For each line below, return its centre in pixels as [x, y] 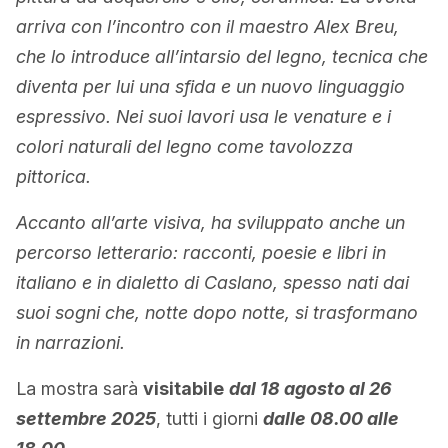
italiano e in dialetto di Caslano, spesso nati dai [212, 283]
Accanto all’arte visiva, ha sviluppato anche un [210, 223]
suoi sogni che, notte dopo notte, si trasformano [217, 313]
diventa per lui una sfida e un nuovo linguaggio [210, 87]
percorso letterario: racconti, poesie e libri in [201, 253]
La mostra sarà [79, 389]
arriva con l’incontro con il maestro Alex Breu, [207, 27]
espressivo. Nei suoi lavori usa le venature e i [203, 117]
